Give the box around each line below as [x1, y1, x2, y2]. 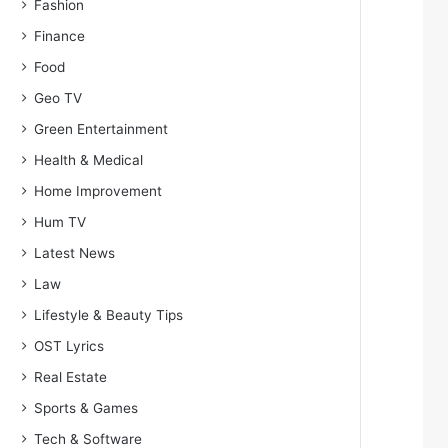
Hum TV [34, 214, 87, 230]
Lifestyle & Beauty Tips [34, 307, 184, 323]
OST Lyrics [34, 338, 105, 354]
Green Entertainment [34, 121, 169, 137]
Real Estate [34, 369, 108, 385]
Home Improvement [34, 183, 163, 199]
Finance [34, 28, 86, 44]
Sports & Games [34, 400, 139, 416]
